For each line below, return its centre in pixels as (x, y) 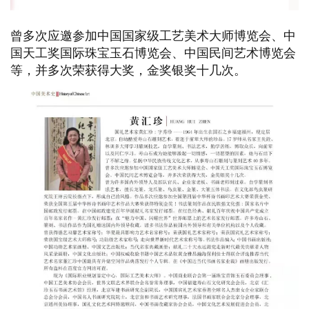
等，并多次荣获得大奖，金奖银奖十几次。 (128, 71)
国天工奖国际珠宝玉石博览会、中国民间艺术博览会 (153, 53)
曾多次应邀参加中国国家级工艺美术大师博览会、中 (153, 36)
